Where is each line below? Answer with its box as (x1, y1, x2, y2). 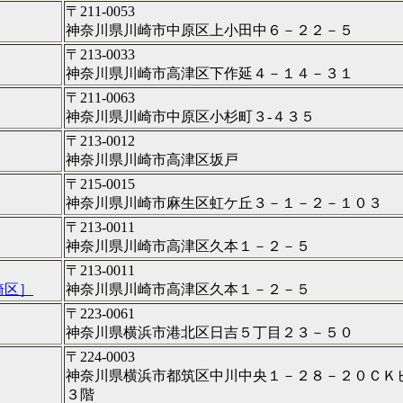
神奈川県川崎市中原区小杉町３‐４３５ (66, 108, 315, 124)
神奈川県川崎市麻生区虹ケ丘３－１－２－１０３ (66, 194, 382, 210)
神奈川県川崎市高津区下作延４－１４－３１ (66, 65, 354, 81)
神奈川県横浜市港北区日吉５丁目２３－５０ (66, 324, 354, 340)
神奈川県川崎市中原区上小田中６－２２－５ (66, 22, 354, 38)
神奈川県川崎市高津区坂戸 (66, 151, 238, 167)
